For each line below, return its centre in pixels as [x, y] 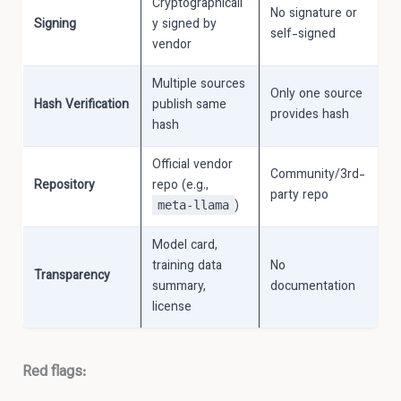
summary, [179, 288]
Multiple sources [199, 85]
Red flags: [55, 372]
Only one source [317, 95]
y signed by [185, 26]
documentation [313, 288]
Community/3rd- [318, 176]
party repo [300, 196]
